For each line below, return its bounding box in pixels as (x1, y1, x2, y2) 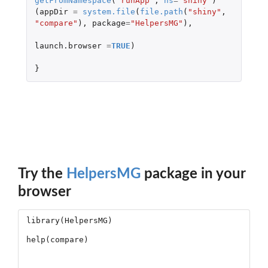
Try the (18, 166, 66, 181)
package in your (141, 166, 245, 181)
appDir (39, 7, 68, 16)
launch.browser (34, 41, 102, 50)
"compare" (34, 18, 78, 28)
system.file (82, 7, 135, 16)
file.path (139, 7, 183, 16)
